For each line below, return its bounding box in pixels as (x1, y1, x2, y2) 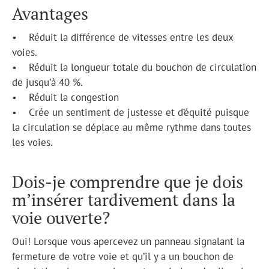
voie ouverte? (12, 206, 110, 229)
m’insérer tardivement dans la (12, 188, 235, 211)
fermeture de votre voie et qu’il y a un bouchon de (12, 249, 234, 263)
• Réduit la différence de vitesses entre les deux (12, 30, 233, 44)
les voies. (12, 135, 53, 149)
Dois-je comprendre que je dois (12, 170, 243, 193)
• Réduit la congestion (12, 90, 119, 104)
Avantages (12, 2, 88, 25)
